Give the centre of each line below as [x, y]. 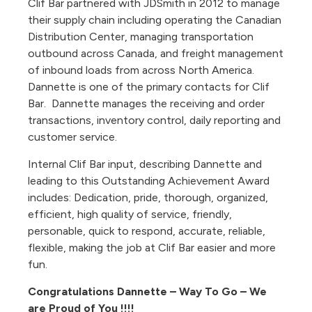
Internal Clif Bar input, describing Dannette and [145, 164]
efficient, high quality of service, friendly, [130, 214]
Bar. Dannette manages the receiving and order [146, 103]
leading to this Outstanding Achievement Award [149, 181]
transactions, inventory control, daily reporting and [154, 120]
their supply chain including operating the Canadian [155, 20]
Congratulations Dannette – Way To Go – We [147, 291]
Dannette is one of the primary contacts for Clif [149, 87]
